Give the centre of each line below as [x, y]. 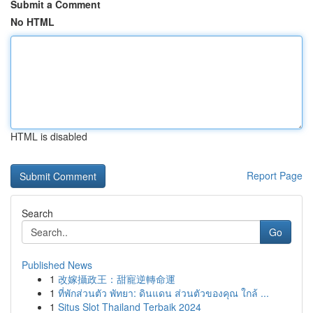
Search [37, 213]
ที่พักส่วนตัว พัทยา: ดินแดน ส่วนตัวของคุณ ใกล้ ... [163, 293]
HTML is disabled [49, 136]
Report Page [275, 175]
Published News [57, 265]
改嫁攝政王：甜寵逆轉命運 [117, 279]
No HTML [32, 22]
